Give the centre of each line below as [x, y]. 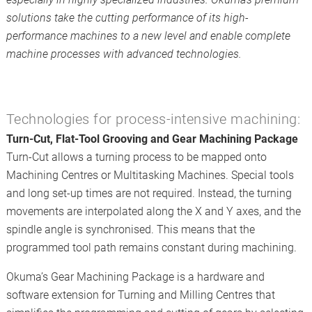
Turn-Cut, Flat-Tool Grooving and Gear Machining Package [152, 139]
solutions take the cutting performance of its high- [127, 18]
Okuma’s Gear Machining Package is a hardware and [135, 277]
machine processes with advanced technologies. [124, 54]
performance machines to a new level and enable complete [148, 36]
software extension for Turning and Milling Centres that [140, 295]
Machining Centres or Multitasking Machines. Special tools [150, 175]
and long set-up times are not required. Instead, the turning [149, 193]
